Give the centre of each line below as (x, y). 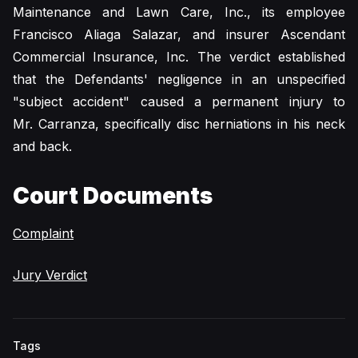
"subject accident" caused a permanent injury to (179, 101)
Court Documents (113, 196)
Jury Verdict (50, 275)
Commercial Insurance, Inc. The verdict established (179, 57)
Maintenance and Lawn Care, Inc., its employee (179, 12)
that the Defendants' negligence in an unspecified (179, 79)
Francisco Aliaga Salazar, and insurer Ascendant (179, 34)
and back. (42, 146)
